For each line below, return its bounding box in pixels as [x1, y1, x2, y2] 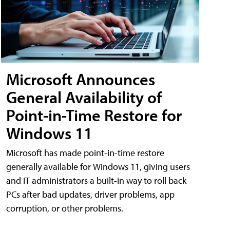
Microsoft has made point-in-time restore [6, 147, 164, 159]
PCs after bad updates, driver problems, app [6, 188, 175, 201]
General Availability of [6, 87, 162, 108]
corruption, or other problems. [6, 202, 123, 215]
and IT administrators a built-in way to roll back [6, 175, 186, 187]
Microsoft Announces [6, 69, 155, 90]
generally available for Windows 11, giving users [6, 161, 190, 173]
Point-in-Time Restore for [6, 105, 183, 126]
